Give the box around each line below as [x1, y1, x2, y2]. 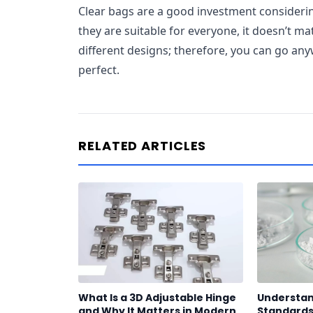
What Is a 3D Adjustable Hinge [78, 291, 236, 305]
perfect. [78, 62, 119, 78]
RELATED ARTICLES [78, 137, 207, 155]
